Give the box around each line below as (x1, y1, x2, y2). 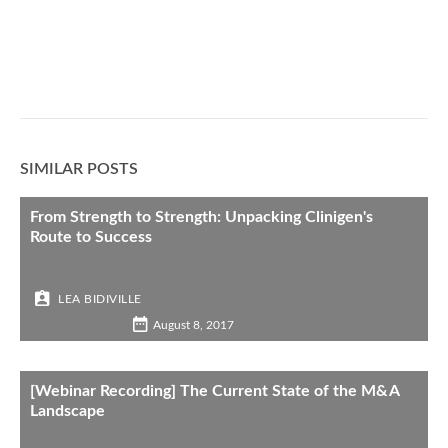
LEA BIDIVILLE (58, 292, 142, 305)
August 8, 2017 (153, 318, 234, 331)
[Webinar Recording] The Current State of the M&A (30, 383, 399, 399)
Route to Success (30, 229, 152, 245)
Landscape (30, 403, 105, 419)
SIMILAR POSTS (20, 161, 138, 177)
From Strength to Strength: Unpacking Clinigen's (30, 209, 373, 225)
